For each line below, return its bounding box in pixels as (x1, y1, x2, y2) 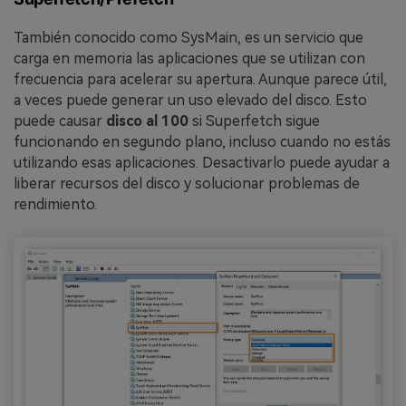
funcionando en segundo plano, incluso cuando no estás (14, 132, 391, 150)
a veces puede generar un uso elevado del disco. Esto (14, 91, 367, 109)
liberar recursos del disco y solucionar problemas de (14, 174, 360, 192)
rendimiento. (14, 195, 97, 213)
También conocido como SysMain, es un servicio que (14, 28, 363, 46)
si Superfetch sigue (188, 111, 320, 130)
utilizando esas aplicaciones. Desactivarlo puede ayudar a (14, 153, 390, 171)
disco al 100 (106, 111, 188, 130)
